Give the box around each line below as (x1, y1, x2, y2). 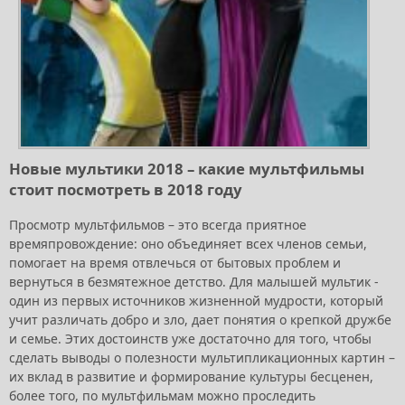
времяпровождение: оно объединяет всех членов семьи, (9, 235, 367, 253)
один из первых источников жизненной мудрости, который (9, 292, 383, 310)
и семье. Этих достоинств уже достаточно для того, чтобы (9, 330, 372, 348)
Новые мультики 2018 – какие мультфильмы (9, 158, 364, 180)
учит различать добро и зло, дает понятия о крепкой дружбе (9, 311, 391, 329)
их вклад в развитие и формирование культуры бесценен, (9, 368, 373, 386)
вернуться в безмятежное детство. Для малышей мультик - (9, 273, 379, 291)
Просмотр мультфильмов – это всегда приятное (9, 216, 306, 234)
